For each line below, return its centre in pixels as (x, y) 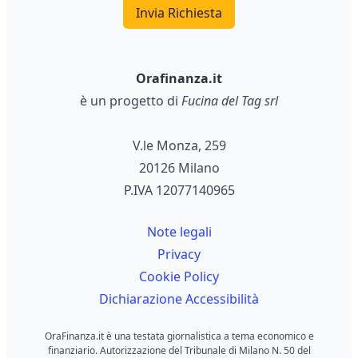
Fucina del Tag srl (230, 101)
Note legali (179, 232)
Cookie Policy (179, 277)
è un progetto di (131, 101)
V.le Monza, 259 (179, 146)
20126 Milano (179, 168)
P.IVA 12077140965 (179, 191)
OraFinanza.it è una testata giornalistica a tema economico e (179, 336)
